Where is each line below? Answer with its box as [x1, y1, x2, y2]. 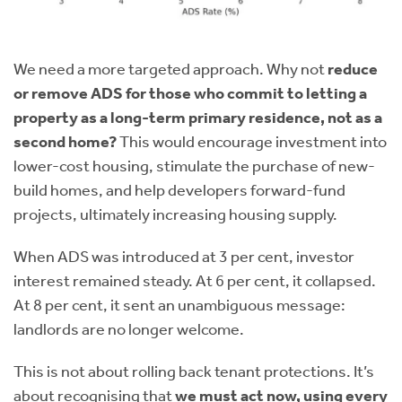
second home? [13, 132, 117, 152]
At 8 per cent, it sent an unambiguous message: [13, 295, 345, 315]
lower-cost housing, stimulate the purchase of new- [13, 156, 375, 176]
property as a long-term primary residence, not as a [13, 108, 382, 127]
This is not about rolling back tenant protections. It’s [13, 362, 374, 381]
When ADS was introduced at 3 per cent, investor [13, 247, 354, 267]
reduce [328, 59, 378, 79]
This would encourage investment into [117, 132, 387, 152]
